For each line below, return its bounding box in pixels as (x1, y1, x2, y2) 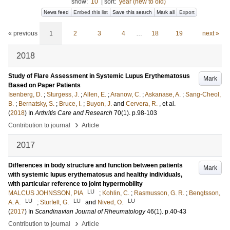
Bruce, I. (59, 100, 82, 107)
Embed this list (73, 9, 108, 15)
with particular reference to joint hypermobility (8, 180, 143, 187)
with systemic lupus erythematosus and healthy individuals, (8, 171, 182, 178)
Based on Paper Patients (8, 82, 81, 89)
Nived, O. (98, 199, 123, 206)
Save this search (112, 9, 152, 15)
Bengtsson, (189, 189, 220, 197)
